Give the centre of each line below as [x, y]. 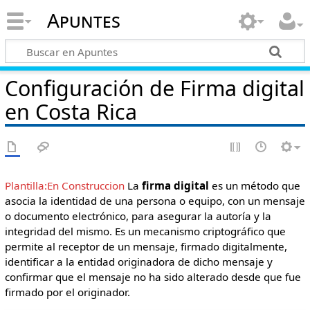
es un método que [254, 185]
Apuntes [83, 20]
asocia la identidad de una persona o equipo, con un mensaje [155, 201]
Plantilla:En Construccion [64, 185]
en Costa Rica [71, 111]
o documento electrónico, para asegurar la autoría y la [138, 216]
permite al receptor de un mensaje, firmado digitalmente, [146, 246]
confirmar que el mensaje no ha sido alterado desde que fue [153, 277]
